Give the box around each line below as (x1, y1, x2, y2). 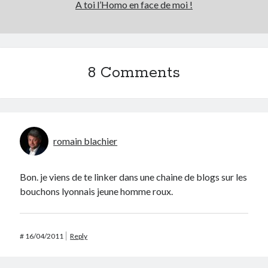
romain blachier (53, 135, 118, 147)
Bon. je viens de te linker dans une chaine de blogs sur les (20, 171, 248, 183)
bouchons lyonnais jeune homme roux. (20, 185, 173, 197)
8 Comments (88, 63, 180, 83)
